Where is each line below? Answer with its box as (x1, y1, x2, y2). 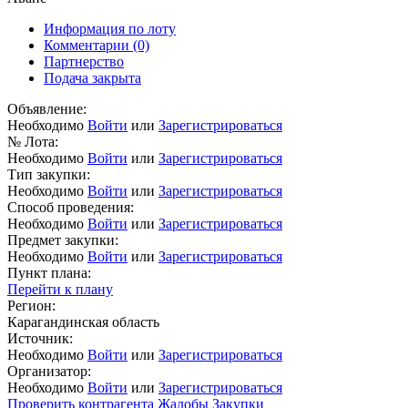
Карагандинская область (7, 314, 159, 331)
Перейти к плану (7, 281, 113, 298)
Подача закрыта (44, 70, 141, 87)
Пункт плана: (7, 265, 91, 281)
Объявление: (7, 101, 87, 117)
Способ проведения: (7, 199, 134, 216)
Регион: (7, 298, 56, 314)
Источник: (7, 331, 73, 347)
